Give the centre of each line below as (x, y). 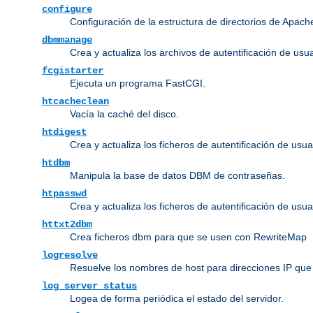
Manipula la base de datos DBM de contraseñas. (177, 175)
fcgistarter (73, 70)
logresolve (70, 255)
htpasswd (64, 193)
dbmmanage (67, 39)
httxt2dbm (67, 224)
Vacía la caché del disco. (124, 114)
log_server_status (89, 285)
